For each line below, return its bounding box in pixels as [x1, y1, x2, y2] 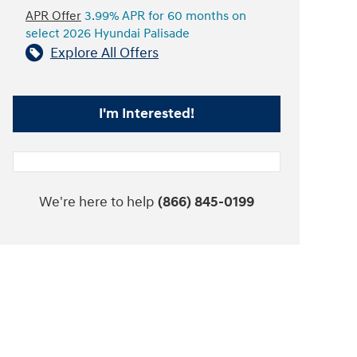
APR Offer [25, 8, 81, 24]
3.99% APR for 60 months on [81, 8, 246, 24]
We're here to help [39, 193, 155, 212]
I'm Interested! [99, 104, 194, 124]
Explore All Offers [50, 43, 159, 62]
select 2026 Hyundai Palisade [25, 25, 190, 41]
